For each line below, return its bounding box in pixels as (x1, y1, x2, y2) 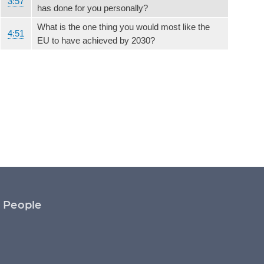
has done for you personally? (37, 2, 148, 13)
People (3, 200, 42, 211)
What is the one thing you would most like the (37, 21, 210, 32)
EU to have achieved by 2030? (37, 35, 155, 45)
